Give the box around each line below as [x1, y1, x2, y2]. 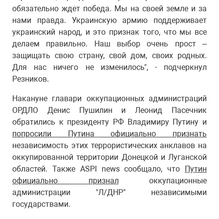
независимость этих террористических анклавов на [12, 141, 207, 150]
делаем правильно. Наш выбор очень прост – [12, 39, 207, 48]
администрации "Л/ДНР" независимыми [12, 188, 207, 197]
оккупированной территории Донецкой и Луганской [12, 153, 207, 162]
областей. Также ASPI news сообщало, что [12, 164, 185, 174]
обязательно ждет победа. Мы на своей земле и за [12, 4, 207, 13]
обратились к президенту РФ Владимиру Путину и [12, 117, 207, 127]
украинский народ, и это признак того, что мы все [12, 27, 207, 37]
